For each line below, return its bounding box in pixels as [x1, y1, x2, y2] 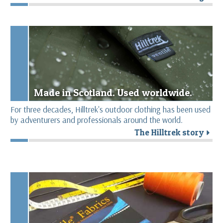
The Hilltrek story [134, 127, 204, 137]
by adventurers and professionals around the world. [10, 114, 183, 125]
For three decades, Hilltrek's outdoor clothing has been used [10, 104, 211, 114]
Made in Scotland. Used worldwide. [34, 86, 192, 99]
